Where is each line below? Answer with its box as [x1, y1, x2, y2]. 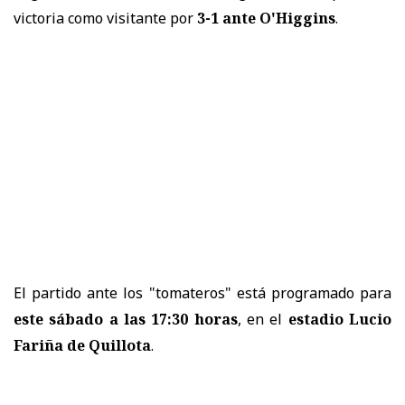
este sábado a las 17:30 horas [14, 309, 238, 330]
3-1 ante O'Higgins [197, 8, 335, 29]
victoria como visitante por [14, 8, 197, 29]
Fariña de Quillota [14, 335, 151, 356]
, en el [237, 309, 288, 330]
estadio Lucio [287, 309, 392, 330]
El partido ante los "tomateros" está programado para [14, 283, 391, 304]
